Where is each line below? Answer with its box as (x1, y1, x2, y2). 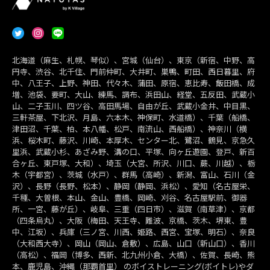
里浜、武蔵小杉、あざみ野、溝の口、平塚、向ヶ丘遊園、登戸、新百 (12, 146, 255, 158)
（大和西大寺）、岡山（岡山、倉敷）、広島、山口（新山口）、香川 (12, 237, 255, 250)
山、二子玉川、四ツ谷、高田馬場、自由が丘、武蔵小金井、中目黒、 (12, 100, 255, 112)
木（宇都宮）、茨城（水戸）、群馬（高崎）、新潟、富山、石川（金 (12, 169, 255, 181)
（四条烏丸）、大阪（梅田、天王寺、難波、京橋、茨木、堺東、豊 (12, 215, 247, 227)
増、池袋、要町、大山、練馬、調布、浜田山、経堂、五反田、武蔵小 (12, 89, 255, 101)
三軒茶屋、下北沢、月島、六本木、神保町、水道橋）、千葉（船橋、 (12, 111, 255, 124)
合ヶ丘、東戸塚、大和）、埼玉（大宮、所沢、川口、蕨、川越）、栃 (12, 157, 255, 169)
